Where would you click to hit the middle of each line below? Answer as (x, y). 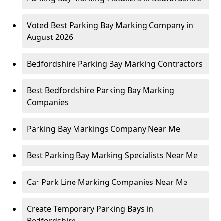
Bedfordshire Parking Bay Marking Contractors (115, 64)
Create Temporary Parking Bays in (90, 209)
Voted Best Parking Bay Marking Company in (110, 25)
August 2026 (50, 37)
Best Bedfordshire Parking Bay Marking (100, 90)
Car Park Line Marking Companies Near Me (107, 182)
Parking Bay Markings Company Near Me (103, 129)
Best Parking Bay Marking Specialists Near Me (112, 155)
